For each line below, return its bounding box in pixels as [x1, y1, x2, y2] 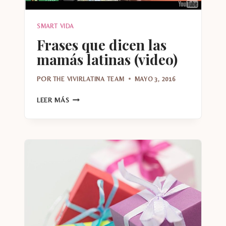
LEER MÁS [37, 95, 70, 104]
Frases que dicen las [37, 35, 166, 54]
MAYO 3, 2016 [134, 75, 176, 83]
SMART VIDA [37, 23, 74, 30]
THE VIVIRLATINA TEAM [52, 75, 125, 83]
